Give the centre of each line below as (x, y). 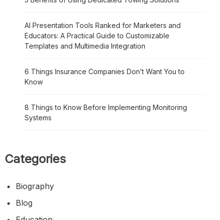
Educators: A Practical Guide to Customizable (97, 35)
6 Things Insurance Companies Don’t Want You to (105, 71)
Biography (35, 186)
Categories (35, 159)
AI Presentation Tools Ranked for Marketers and (103, 25)
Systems (38, 117)
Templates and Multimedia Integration (85, 46)
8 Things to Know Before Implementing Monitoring (106, 107)
